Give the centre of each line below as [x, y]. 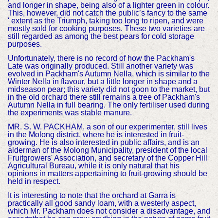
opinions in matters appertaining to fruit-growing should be [107, 173]
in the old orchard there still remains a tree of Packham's [104, 97]
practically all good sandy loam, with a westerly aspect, [102, 203]
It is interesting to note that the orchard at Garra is [91, 195]
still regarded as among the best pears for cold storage [101, 36]
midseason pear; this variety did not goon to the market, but [109, 90]
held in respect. [34, 181]
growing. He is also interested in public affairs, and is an [103, 142]
